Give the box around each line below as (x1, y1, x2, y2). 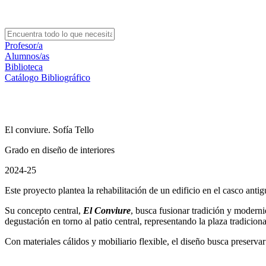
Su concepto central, (5, 205, 83, 216)
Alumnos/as (5, 51, 49, 61)
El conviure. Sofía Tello (5, 125, 94, 135)
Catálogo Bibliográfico (5, 72, 90, 83)
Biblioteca (5, 62, 43, 72)
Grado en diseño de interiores (5, 145, 115, 155)
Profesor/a (5, 40, 43, 50)
